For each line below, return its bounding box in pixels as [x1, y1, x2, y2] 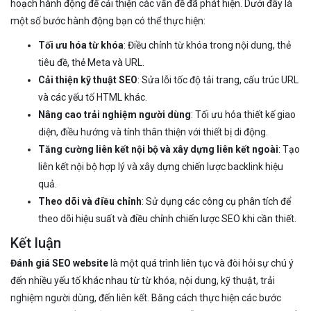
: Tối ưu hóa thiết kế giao [191, 108, 296, 120]
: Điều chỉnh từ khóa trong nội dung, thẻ [124, 39, 291, 51]
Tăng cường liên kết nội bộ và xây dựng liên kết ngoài [38, 143, 278, 155]
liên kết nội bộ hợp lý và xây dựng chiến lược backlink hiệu [38, 160, 283, 172]
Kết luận [10, 234, 61, 251]
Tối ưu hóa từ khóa [38, 39, 124, 51]
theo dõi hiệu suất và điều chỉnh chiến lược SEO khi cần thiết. [38, 212, 296, 224]
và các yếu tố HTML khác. [38, 91, 147, 103]
